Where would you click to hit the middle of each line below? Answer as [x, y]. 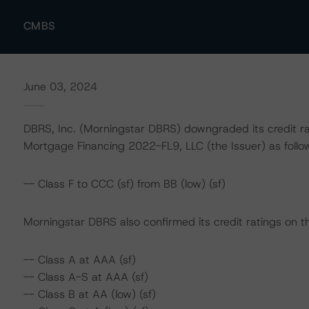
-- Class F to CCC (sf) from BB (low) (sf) [124, 184]
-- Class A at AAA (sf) [79, 260]
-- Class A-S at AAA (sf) [86, 277]
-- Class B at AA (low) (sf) [89, 294]
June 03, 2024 [60, 87]
